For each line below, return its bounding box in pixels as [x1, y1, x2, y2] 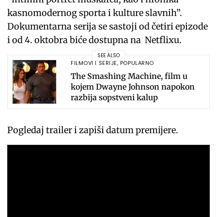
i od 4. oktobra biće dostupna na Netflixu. [7, 34, 182, 46]
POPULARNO [120, 59, 154, 67]
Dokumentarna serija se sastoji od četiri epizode [7, 20, 208, 32]
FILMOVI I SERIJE [71, 59, 117, 67]
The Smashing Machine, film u [71, 71, 187, 81]
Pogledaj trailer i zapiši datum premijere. [7, 124, 179, 136]
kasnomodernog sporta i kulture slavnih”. [7, 7, 183, 18]
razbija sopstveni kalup [71, 93, 158, 103]
